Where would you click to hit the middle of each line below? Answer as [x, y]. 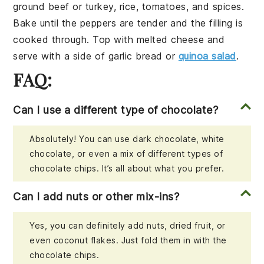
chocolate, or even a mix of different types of [126, 154]
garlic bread [135, 56]
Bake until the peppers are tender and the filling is [128, 23]
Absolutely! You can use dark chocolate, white [127, 139]
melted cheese [170, 40]
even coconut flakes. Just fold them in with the [128, 240]
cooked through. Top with [75, 40]
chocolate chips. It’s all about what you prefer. [127, 169]
